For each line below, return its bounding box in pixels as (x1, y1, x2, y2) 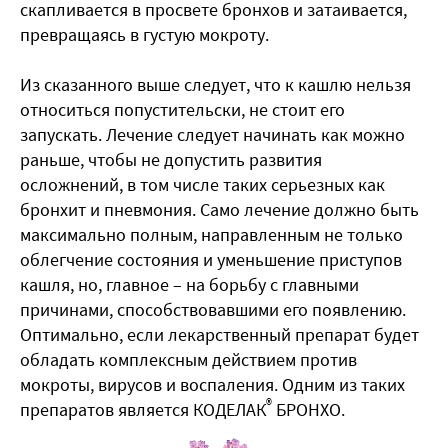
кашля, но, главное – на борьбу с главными (20, 273, 359, 297)
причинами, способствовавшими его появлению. (20, 298, 406, 322)
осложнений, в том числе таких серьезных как (20, 173, 385, 197)
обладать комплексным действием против (20, 348, 357, 372)
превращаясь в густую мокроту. (20, 23, 269, 47)
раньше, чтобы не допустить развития (20, 148, 322, 172)
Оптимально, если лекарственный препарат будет (20, 323, 419, 347)
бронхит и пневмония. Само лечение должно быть (20, 198, 419, 222)
